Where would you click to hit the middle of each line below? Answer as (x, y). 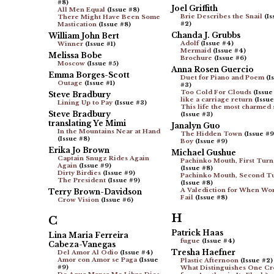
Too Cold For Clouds (216, 93)
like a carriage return (216, 100)
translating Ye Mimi (87, 124)
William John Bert (83, 36)
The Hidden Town (211, 134)
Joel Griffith (194, 9)
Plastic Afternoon (209, 261)
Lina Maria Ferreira (88, 235)
